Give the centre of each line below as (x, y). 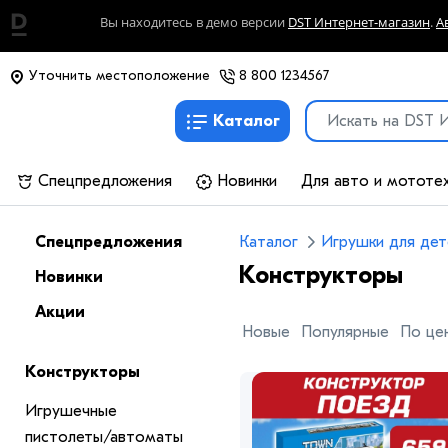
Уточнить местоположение (117, 75)
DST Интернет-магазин (359, 22)
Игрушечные (71, 411)
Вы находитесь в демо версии (194, 22)
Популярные (345, 331)
